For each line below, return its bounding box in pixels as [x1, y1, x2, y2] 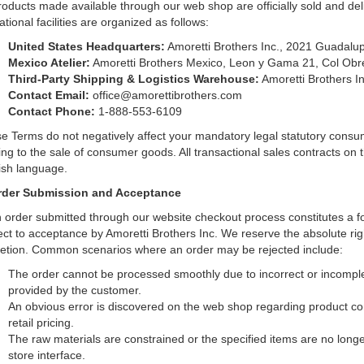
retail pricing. [7, 316, 74, 329]
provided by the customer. [7, 284, 141, 297]
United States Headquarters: [7, 40, 165, 53]
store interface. [7, 349, 85, 362]
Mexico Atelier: [7, 56, 90, 69]
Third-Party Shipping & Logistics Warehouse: [7, 72, 259, 85]
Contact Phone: [7, 105, 95, 118]
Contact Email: [7, 89, 89, 102]
